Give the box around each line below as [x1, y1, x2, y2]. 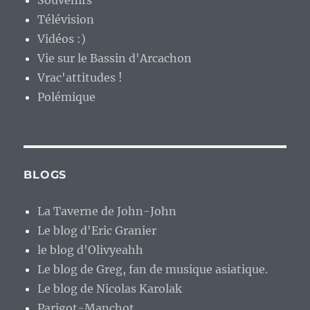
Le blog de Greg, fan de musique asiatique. [37, 262, 268, 277]
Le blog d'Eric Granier [37, 224, 157, 238]
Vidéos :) [37, 32, 86, 46]
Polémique [37, 90, 96, 104]
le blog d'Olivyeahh [37, 243, 144, 257]
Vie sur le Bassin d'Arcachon [37, 51, 192, 66]
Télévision [37, 12, 95, 27]
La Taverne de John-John [37, 204, 177, 219]
